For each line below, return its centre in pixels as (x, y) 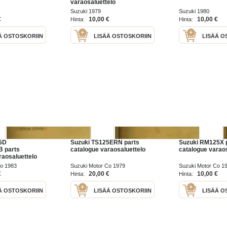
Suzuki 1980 (194, 11)
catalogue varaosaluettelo (108, 149)
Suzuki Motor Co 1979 (98, 165)
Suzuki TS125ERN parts (105, 142)
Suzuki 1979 (86, 11)
